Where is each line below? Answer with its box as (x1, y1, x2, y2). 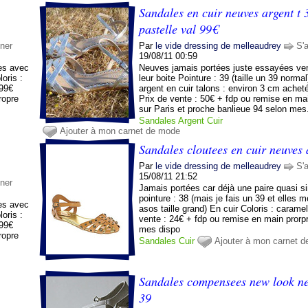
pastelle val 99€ (139, 20, 219, 37)
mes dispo (139, 223, 181, 234)
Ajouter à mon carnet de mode (60, 125, 181, 136)
